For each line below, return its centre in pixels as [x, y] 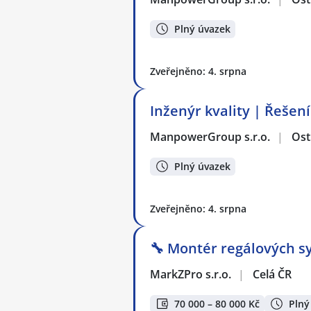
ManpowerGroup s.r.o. [211, 136]
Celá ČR [272, 274]
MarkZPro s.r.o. [191, 274]
